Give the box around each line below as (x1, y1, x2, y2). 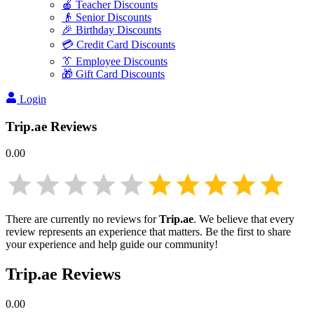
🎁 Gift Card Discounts (62, 68, 165, 80)
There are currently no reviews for (6, 213, 159, 226)
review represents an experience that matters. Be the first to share (6, 226, 291, 238)
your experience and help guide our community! (6, 238, 218, 251)
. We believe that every (193, 213, 294, 226)
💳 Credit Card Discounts (62, 39, 175, 50)
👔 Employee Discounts (62, 55, 168, 67)
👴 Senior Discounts (62, 11, 151, 23)
